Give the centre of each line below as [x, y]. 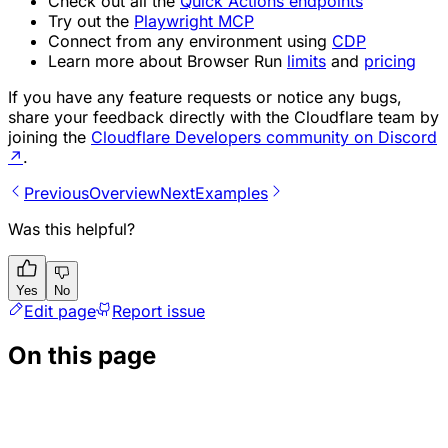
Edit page [60, 310]
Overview [124, 192]
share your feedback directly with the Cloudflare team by [223, 116]
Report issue [158, 310]
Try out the [91, 20]
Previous [56, 192]
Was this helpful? [71, 228]
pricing [390, 60]
